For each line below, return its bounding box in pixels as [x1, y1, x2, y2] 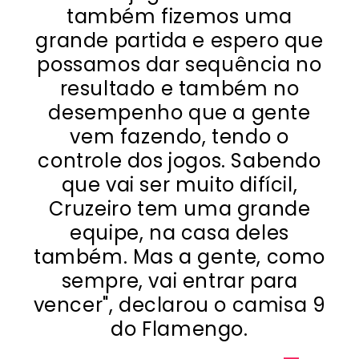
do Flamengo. [111, 315, 248, 342]
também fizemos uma [67, 2, 292, 30]
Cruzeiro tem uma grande [48, 195, 311, 222]
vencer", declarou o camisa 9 [33, 291, 326, 318]
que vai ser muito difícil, [61, 171, 298, 198]
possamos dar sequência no [37, 50, 322, 78]
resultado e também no [59, 75, 300, 102]
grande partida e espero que [35, 26, 324, 54]
